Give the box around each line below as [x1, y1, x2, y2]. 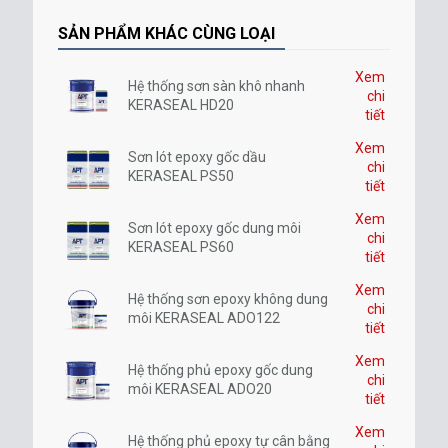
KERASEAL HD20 [128, 97, 234, 114]
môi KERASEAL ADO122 [128, 310, 280, 327]
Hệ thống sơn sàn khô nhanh [128, 78, 305, 95]
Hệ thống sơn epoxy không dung [128, 291, 328, 308]
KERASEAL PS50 [128, 168, 234, 185]
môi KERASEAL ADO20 [128, 381, 272, 398]
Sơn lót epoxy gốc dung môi [128, 220, 301, 237]
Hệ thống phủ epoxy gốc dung [128, 362, 313, 379]
